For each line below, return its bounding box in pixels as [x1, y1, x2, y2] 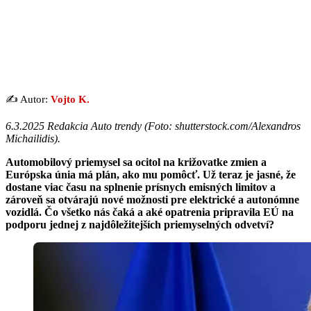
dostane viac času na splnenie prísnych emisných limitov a [6, 180, 276, 193]
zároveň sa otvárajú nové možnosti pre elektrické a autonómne [6, 193, 299, 205]
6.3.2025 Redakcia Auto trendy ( [6, 119, 148, 132]
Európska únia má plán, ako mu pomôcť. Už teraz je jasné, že [6, 168, 296, 180]
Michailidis [6, 132, 54, 144]
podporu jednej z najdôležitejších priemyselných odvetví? [6, 218, 274, 230]
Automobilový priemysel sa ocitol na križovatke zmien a [6, 155, 267, 168]
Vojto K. [51, 93, 90, 105]
